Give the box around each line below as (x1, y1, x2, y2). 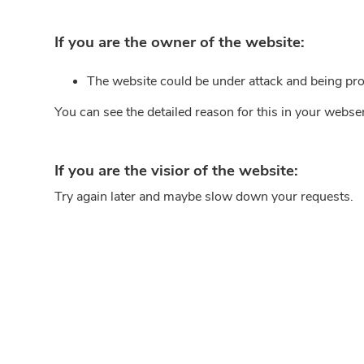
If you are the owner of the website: (54, 32, 305, 53)
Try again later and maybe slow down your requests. (54, 188, 354, 206)
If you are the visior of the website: (54, 160, 299, 181)
